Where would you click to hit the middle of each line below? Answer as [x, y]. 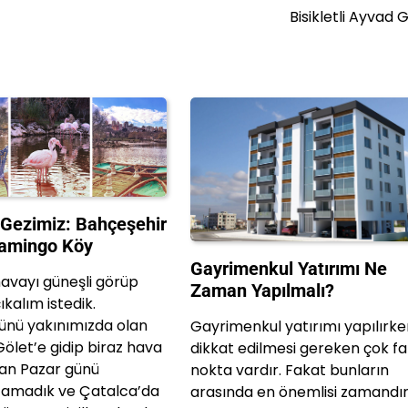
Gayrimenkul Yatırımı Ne [289, 269]
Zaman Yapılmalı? [263, 291]
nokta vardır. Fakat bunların [290, 371]
